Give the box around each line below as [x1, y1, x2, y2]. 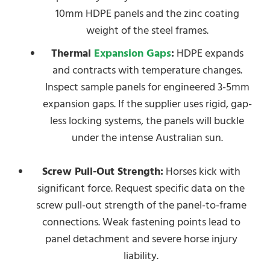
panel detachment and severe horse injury [45, 231, 237, 246]
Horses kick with [163, 164, 240, 179]
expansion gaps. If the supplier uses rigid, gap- [42, 96, 252, 111]
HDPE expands [174, 46, 243, 61]
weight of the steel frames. [86, 23, 209, 38]
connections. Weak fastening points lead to [42, 215, 240, 230]
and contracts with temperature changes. [52, 63, 242, 78]
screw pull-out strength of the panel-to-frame [36, 198, 246, 213]
